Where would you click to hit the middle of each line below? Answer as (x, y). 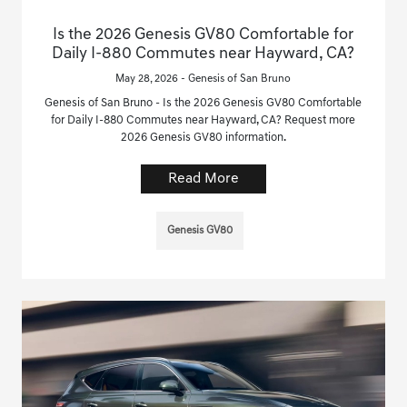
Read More (203, 179)
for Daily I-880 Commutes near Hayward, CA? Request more (203, 121)
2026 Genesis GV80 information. (203, 138)
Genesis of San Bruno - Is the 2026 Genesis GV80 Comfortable (203, 104)
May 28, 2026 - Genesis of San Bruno (203, 79)
